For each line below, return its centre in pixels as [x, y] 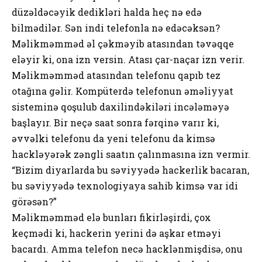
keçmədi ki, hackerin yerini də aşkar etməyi [116, 233]
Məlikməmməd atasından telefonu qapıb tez [116, 75]
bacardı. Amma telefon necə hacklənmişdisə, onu [127, 249]
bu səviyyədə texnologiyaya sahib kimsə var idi [125, 185]
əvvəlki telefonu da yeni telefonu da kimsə [113, 138]
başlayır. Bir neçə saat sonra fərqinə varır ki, [115, 122]
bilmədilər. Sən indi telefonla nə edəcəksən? [116, 27]
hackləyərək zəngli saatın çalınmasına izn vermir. [131, 154]
